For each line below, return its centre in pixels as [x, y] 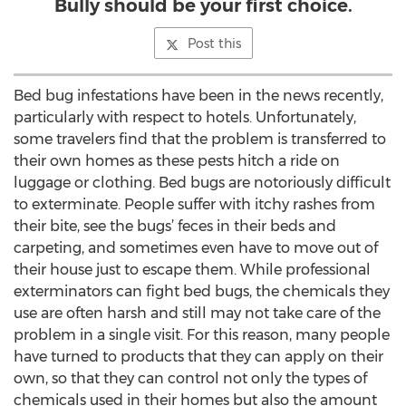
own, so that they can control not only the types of [190, 378]
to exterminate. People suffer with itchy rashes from [194, 204]
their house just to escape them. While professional [192, 270]
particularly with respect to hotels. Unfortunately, [185, 117]
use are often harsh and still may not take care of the [197, 313]
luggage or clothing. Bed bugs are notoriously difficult [202, 183]
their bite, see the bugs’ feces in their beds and [175, 226]
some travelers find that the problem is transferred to [200, 139]
